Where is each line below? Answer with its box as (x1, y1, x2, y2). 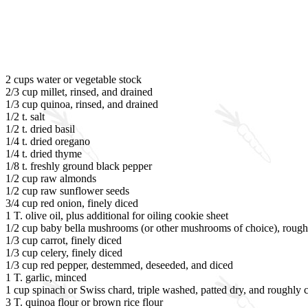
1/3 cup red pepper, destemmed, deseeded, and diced (5, 259, 233, 271)
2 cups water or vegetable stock (5, 74, 142, 85)
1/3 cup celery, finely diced (5, 247, 122, 258)
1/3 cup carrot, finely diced (5, 234, 122, 246)
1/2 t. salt (5, 111, 45, 122)
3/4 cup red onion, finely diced (5, 197, 138, 209)
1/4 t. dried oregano (5, 135, 90, 147)
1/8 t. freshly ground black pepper (5, 160, 152, 172)
